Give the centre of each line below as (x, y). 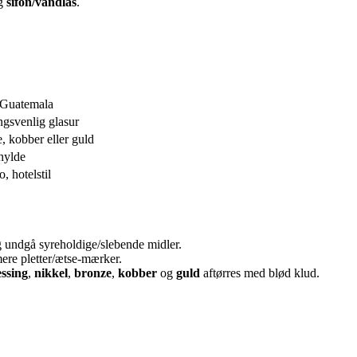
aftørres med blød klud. (260, 273)
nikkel (51, 273)
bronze (93, 273)
